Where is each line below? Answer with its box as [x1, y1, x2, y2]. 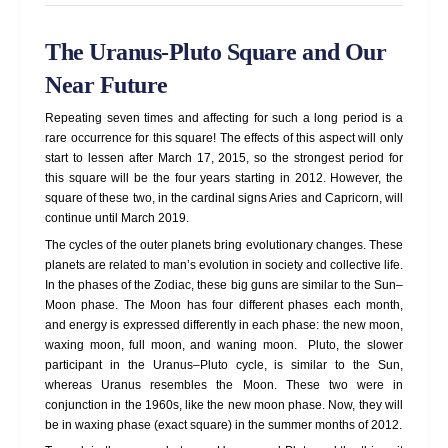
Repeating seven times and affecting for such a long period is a [45, 111, 403, 126]
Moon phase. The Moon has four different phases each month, [45, 297, 403, 312]
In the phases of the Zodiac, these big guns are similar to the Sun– [45, 277, 403, 292]
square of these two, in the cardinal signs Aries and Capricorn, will [45, 191, 403, 206]
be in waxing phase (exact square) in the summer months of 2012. [45, 417, 402, 432]
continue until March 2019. [45, 211, 189, 226]
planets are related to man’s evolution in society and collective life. [45, 257, 403, 272]
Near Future [45, 71, 168, 98]
